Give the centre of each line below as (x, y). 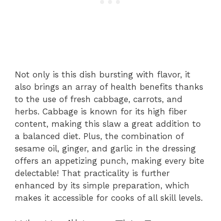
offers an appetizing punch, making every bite (110, 161)
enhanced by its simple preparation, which (102, 185)
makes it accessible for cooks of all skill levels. (109, 198)
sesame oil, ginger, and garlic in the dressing (105, 148)
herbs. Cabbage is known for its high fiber (101, 111)
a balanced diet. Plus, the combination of (99, 136)
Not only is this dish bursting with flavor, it (103, 74)
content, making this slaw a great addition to (108, 124)
